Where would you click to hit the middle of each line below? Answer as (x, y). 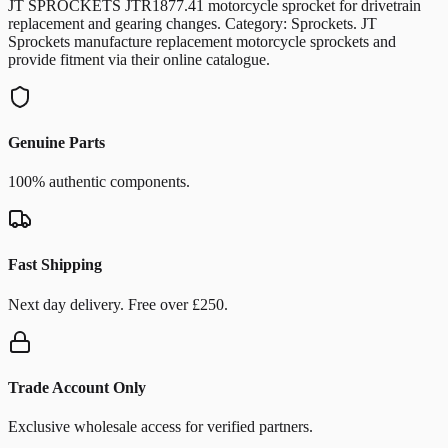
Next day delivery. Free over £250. (118, 304)
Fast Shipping (55, 265)
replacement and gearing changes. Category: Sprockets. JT (192, 23)
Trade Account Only (77, 387)
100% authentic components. (99, 182)
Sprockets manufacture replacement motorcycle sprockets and (202, 41)
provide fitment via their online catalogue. (139, 59)
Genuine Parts (56, 142)
